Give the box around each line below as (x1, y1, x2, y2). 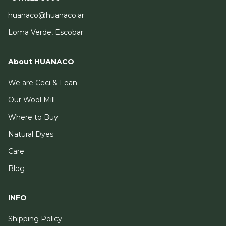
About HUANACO (8, 57, 74, 66)
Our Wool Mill (8, 95, 55, 104)
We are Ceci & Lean (8, 78, 77, 87)
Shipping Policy (8, 214, 62, 223)
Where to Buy (8, 112, 58, 122)
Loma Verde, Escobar (8, 28, 83, 37)
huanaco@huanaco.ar (8, 11, 84, 20)
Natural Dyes (8, 130, 53, 139)
